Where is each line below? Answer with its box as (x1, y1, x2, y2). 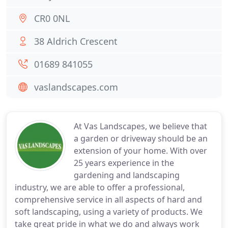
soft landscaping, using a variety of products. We (15, 206, 203, 217)
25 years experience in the (74, 157, 174, 168)
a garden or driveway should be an (74, 133, 208, 144)
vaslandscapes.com (34, 81, 118, 93)
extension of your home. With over (74, 145, 207, 156)
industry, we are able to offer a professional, (15, 182, 185, 193)
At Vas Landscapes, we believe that (74, 121, 207, 132)
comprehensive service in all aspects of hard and (15, 194, 202, 205)
